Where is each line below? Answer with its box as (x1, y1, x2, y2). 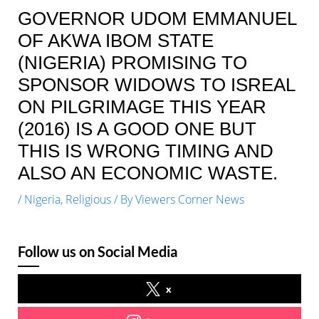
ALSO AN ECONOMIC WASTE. (17, 162, 278, 184)
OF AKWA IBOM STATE (17, 29, 214, 51)
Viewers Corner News (135, 191, 244, 207)
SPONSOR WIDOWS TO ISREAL (17, 73, 295, 95)
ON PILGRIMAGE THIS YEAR (17, 95, 266, 117)
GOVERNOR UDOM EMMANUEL (17, 7, 296, 29)
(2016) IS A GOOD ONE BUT (17, 117, 256, 140)
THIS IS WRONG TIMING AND (17, 140, 273, 162)
